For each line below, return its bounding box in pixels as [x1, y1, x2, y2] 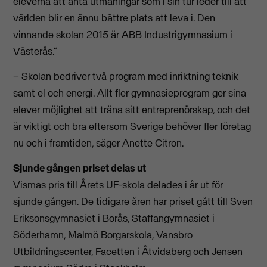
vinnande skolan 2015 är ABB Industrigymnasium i [13, 27, 233, 41]
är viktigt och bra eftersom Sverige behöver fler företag [13, 119, 252, 133]
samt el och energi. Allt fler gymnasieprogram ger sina [13, 86, 247, 100]
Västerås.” [13, 44, 58, 58]
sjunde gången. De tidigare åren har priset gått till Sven [13, 195, 253, 209]
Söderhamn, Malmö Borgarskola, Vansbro [13, 228, 193, 242]
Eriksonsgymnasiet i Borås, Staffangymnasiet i [13, 212, 215, 225]
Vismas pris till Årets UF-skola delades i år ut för [13, 178, 223, 192]
